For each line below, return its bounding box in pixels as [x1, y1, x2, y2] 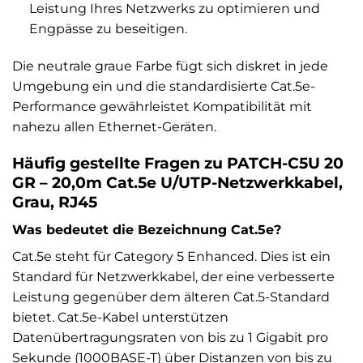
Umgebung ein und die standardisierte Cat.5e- [12, 78, 315, 94]
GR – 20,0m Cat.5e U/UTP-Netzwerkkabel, [12, 173, 343, 193]
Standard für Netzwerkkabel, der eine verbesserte [12, 268, 335, 284]
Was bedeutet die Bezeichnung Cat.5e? [12, 221, 281, 237]
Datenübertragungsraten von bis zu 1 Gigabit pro [12, 329, 328, 345]
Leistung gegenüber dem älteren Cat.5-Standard [12, 288, 330, 305]
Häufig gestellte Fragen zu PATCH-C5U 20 [12, 153, 344, 173]
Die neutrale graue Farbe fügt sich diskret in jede [12, 58, 328, 74]
